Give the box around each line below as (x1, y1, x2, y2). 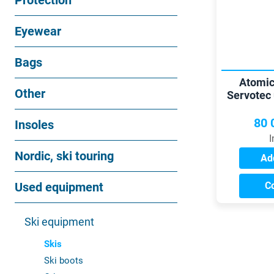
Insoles (15, 117, 54, 132)
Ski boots (44, 255, 83, 266)
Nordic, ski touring (15, 149, 114, 163)
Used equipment (15, 180, 103, 194)
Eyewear (15, 24, 61, 39)
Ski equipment (24, 215, 94, 228)
